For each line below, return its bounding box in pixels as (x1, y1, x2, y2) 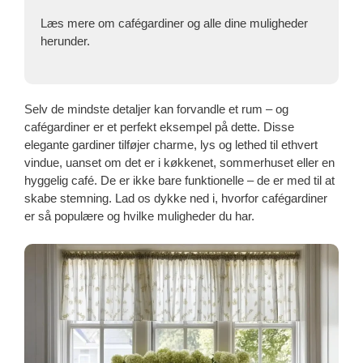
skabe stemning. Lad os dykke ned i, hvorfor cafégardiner (24, 191, 327, 206)
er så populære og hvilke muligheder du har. (24, 209, 254, 224)
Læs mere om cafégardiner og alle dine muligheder (41, 15, 308, 30)
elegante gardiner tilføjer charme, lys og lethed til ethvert (24, 138, 318, 152)
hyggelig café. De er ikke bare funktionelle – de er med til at (24, 173, 335, 188)
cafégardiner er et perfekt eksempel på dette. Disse (24, 120, 294, 135)
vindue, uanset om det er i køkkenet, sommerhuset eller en (24, 156, 335, 170)
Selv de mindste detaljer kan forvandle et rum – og (24, 102, 288, 117)
